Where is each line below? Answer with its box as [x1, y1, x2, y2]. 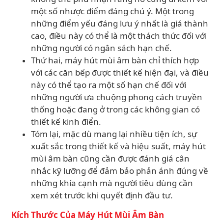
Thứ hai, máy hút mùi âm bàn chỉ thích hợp [31, 55, 199, 66]
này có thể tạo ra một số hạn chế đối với [31, 79, 186, 90]
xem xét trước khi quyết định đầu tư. [31, 190, 173, 201]
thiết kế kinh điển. [31, 116, 101, 127]
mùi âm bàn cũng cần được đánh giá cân [31, 153, 190, 164]
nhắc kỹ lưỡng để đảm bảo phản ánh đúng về [31, 165, 208, 176]
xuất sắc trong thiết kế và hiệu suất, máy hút [31, 140, 206, 152]
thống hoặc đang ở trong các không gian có [31, 104, 200, 115]
